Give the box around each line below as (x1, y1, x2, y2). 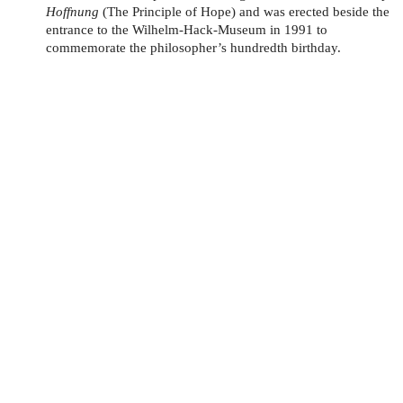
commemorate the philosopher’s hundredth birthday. (46, 39, 342, 55)
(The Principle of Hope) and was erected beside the (99, 3, 390, 19)
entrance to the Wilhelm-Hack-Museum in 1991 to (46, 21, 328, 37)
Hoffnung (46, 3, 100, 19)
